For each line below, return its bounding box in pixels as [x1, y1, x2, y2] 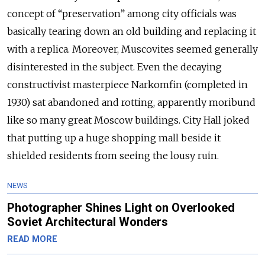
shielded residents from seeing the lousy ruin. [7, 149, 219, 161]
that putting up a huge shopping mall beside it [7, 131, 221, 144]
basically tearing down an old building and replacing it [7, 25, 256, 37]
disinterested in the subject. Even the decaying [7, 60, 222, 73]
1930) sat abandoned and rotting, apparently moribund [7, 96, 256, 108]
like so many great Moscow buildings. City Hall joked [7, 114, 250, 126]
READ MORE [7, 234, 57, 244]
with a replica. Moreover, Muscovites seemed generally [7, 43, 258, 55]
